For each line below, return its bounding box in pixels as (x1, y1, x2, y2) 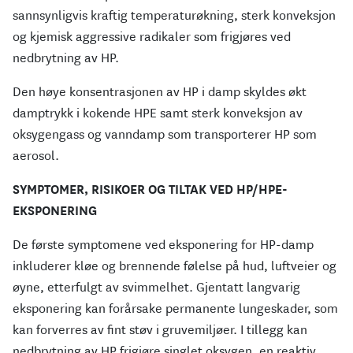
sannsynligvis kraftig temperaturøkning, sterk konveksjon (13, 7, 336, 24)
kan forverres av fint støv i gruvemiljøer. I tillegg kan (13, 321, 307, 339)
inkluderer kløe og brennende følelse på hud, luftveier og (13, 258, 336, 275)
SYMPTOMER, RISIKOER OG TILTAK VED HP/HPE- (13, 181, 288, 199)
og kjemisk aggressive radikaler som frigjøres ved (13, 28, 291, 46)
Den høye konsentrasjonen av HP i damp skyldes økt (13, 84, 307, 101)
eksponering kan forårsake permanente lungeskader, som (13, 300, 338, 318)
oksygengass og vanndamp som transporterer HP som (13, 126, 317, 143)
